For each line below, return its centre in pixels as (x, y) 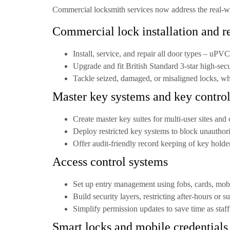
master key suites (123, 119)
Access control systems (110, 161)
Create (84, 119)
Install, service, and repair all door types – (141, 53)
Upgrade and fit (99, 66)
